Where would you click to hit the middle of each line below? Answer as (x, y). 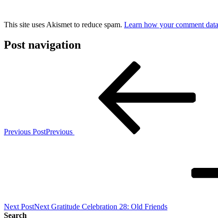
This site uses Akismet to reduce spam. (64, 24)
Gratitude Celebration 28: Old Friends (109, 207)
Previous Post (25, 132)
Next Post (19, 207)
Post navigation (42, 45)
